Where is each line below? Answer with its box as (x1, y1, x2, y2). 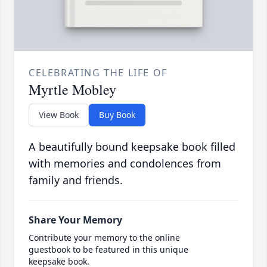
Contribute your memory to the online (29, 232, 180, 244)
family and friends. (29, 173, 123, 188)
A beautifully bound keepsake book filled (29, 139, 235, 154)
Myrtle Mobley (29, 80, 116, 100)
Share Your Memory (29, 213, 122, 227)
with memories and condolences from (29, 156, 221, 171)
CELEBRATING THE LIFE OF (29, 66, 167, 80)
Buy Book (99, 109, 135, 121)
